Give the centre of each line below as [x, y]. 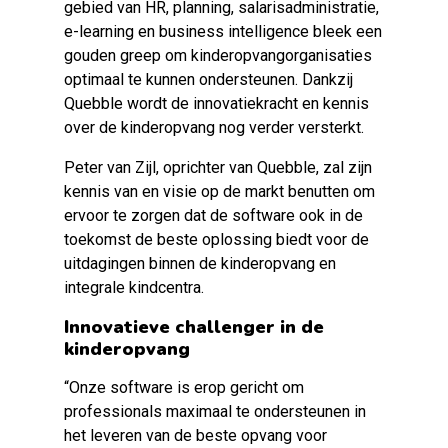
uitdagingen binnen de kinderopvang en [200, 263]
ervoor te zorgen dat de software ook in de [213, 215]
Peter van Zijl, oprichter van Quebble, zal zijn [218, 167]
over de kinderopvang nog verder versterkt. [214, 127]
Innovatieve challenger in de [194, 327]
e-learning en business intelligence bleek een [223, 31]
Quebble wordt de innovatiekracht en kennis [216, 103]
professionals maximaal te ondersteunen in [215, 411]
